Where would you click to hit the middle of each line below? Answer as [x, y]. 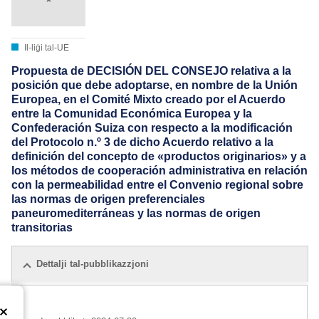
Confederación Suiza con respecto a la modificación [152, 128]
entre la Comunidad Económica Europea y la [132, 114]
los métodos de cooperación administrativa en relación [159, 171]
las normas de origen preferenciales [108, 199]
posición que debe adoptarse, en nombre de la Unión [155, 85]
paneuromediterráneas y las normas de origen [136, 214]
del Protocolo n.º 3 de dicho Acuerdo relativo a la [142, 142]
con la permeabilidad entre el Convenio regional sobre [157, 185]
